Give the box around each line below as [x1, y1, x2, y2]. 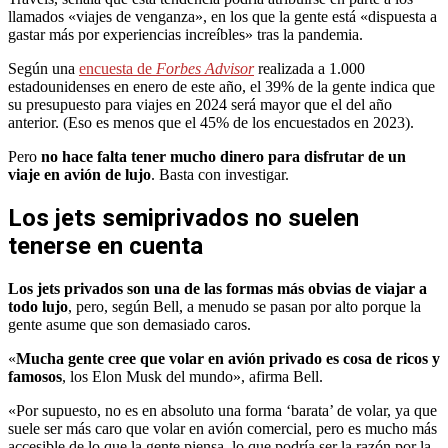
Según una [8, 59, 79, 77]
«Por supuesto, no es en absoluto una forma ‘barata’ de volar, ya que [8, 401, 437, 419]
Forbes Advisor [156, 59, 254, 77]
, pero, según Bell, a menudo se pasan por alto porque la [68, 297, 421, 315]
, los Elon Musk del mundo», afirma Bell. [62, 367, 323, 385]
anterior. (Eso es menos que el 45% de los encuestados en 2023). [8, 113, 414, 131]
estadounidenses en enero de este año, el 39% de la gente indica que [8, 77, 435, 95]
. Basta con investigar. [151, 165, 289, 183]
